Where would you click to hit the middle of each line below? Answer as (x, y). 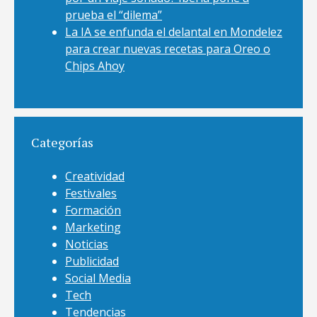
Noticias (87, 244)
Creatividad (95, 176)
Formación (93, 210)
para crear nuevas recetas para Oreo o (168, 49)
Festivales (91, 193)
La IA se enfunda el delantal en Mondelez (174, 32)
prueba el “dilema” (114, 15)
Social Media (98, 278)
